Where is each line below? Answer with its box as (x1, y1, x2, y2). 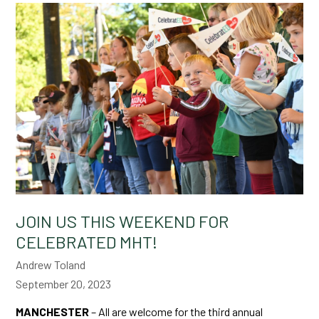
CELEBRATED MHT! (16, 231, 158, 252)
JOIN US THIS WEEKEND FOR (16, 210, 229, 231)
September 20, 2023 (16, 276, 112, 291)
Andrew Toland (16, 257, 86, 271)
